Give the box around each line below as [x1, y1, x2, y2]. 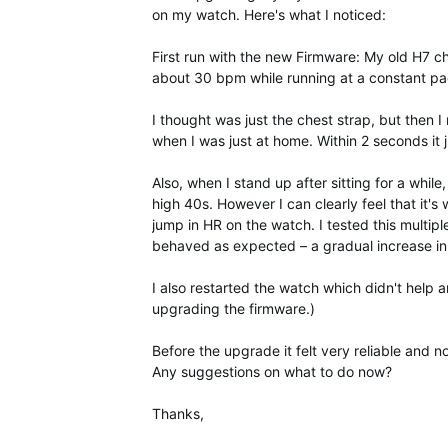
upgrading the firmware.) [152, 300, 315, 317]
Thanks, [152, 405, 204, 422]
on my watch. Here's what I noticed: [152, 6, 386, 23]
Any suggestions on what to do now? [152, 363, 392, 380]
